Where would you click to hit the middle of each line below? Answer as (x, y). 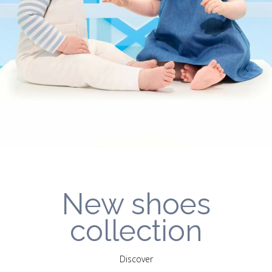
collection (136, 231)
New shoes (136, 204)
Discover (136, 259)
